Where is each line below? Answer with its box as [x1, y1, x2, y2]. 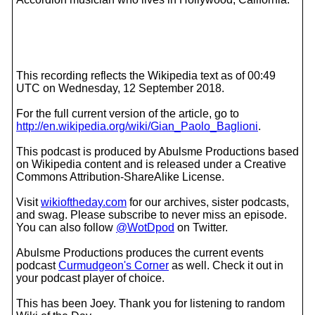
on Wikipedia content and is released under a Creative [16, 158, 286, 170]
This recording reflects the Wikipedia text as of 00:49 [16, 70, 276, 82]
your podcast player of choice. [16, 272, 165, 284]
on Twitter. [174, 221, 228, 233]
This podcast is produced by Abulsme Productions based [16, 146, 299, 157]
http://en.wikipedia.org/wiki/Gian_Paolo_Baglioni [16, 120, 258, 132]
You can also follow [16, 221, 116, 233]
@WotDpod [116, 221, 174, 233]
